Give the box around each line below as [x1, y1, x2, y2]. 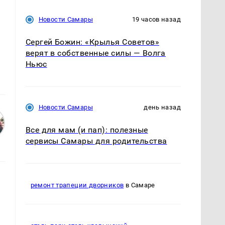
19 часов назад [132, 15, 181, 23]
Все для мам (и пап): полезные [25, 125, 148, 135]
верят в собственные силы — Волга [25, 48, 166, 58]
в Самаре [124, 181, 155, 189]
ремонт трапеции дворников [30, 181, 124, 189]
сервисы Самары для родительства [25, 136, 167, 146]
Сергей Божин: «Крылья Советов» [25, 37, 159, 47]
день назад [144, 103, 181, 111]
